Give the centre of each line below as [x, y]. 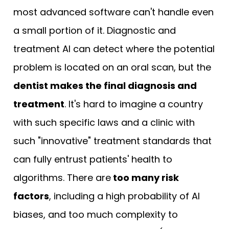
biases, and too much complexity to [96, 214]
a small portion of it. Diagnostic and [95, 30]
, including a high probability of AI [124, 196]
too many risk [145, 177]
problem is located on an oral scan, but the [112, 67]
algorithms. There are [62, 177]
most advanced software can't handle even [113, 12]
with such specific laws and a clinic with [104, 122]
